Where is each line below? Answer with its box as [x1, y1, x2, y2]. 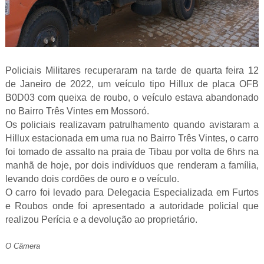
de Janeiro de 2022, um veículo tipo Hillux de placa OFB [5, 79, 259, 90]
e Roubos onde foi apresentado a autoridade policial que [5, 201, 259, 212]
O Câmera [5, 242, 40, 251]
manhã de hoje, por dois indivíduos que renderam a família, [5, 160, 259, 171]
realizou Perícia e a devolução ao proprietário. [5, 214, 197, 225]
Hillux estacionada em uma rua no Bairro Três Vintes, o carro [5, 133, 259, 144]
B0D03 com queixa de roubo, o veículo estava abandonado [5, 93, 259, 103]
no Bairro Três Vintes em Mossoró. [5, 106, 151, 117]
